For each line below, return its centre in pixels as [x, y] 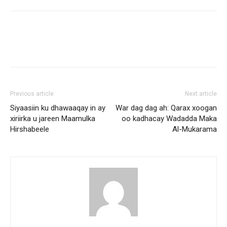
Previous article [32, 94]
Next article [201, 94]
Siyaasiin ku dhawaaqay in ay [58, 108]
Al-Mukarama [195, 129]
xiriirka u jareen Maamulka [53, 119]
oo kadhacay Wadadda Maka [169, 119]
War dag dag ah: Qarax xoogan [166, 108]
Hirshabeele [30, 129]
